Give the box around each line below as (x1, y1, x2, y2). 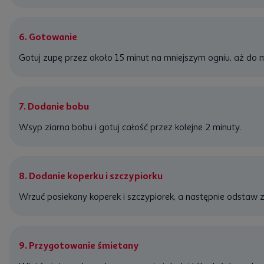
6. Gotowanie (19, 31, 77, 42)
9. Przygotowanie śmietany (19, 240, 139, 251)
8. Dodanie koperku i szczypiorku (19, 170, 163, 181)
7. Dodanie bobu (19, 101, 89, 112)
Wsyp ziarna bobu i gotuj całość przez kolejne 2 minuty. (19, 121, 241, 133)
